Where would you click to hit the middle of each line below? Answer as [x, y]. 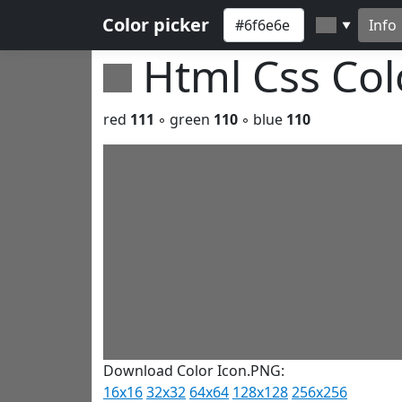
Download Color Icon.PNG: [194, 371]
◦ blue [262, 119]
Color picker [156, 25]
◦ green [184, 119]
